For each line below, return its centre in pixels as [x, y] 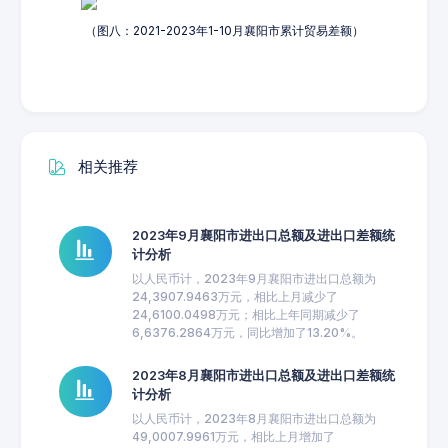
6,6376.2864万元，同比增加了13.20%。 [247, 332]
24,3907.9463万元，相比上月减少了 [234, 296]
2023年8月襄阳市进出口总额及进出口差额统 [263, 375]
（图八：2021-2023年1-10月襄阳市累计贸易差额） [224, 30]
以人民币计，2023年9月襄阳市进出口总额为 [253, 278]
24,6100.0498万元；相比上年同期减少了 [245, 314]
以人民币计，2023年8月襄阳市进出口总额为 [253, 418]
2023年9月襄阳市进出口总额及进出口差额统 [263, 235]
